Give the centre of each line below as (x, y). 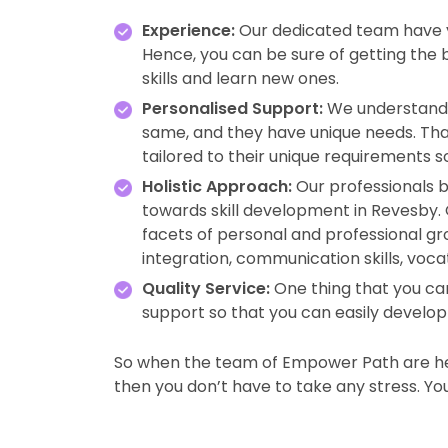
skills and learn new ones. (240, 78)
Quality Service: (206, 288)
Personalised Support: (232, 108)
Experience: (188, 30)
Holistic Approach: (219, 186)
